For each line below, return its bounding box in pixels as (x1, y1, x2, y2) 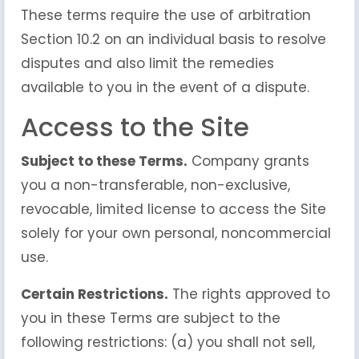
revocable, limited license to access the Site (21, 200, 326, 219)
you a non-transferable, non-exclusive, (21, 175, 290, 195)
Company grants (188, 151, 309, 171)
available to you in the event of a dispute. (21, 78, 309, 97)
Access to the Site (21, 109, 249, 145)
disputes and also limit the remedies (21, 54, 274, 73)
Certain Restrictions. (21, 284, 168, 304)
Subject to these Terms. (21, 151, 188, 171)
